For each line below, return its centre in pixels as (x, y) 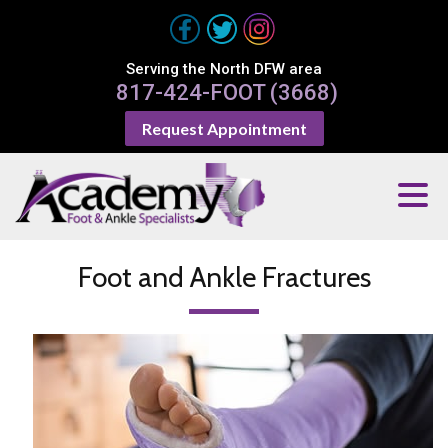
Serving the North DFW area (224, 69)
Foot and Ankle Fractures (224, 277)
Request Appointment (224, 128)
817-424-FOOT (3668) (226, 92)
